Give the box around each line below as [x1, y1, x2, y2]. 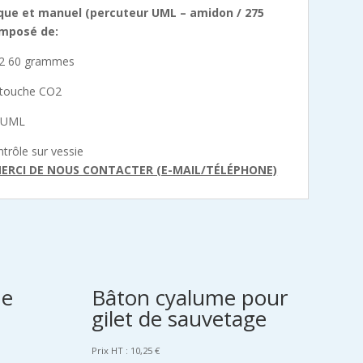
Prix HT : [91, 344, 128, 357]
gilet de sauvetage [91, 304, 267, 334]
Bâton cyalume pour [91, 283, 288, 313]
